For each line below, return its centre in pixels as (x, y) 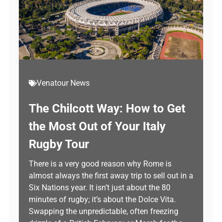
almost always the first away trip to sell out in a (111, 176)
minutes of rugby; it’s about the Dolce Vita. (102, 199)
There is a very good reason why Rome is (100, 164)
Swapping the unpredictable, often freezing (104, 211)
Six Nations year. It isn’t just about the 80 (100, 188)
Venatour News (63, 83)
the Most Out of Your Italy (97, 126)
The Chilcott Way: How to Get (107, 109)
